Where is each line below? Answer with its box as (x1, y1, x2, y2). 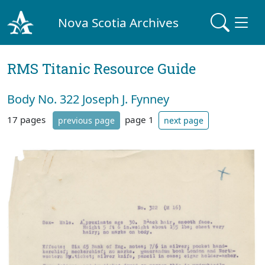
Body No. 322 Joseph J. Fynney (7, 91, 169, 107)
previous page (58, 115, 115, 126)
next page (164, 115, 203, 126)
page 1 (125, 113, 154, 125)
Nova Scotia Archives (58, 14, 179, 31)
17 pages (7, 113, 48, 125)
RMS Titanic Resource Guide (7, 59, 196, 78)
